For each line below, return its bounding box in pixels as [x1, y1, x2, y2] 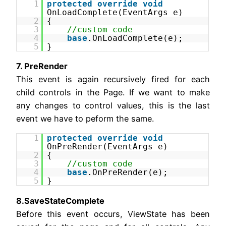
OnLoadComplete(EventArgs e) [47, 7, 184, 17]
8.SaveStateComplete [16, 195, 104, 206]
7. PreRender [16, 61, 68, 72]
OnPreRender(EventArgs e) [47, 142, 168, 152]
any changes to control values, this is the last [16, 100, 210, 111]
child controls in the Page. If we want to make [16, 87, 210, 98]
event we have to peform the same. [16, 114, 154, 124]
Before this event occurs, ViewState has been [16, 208, 210, 219]
